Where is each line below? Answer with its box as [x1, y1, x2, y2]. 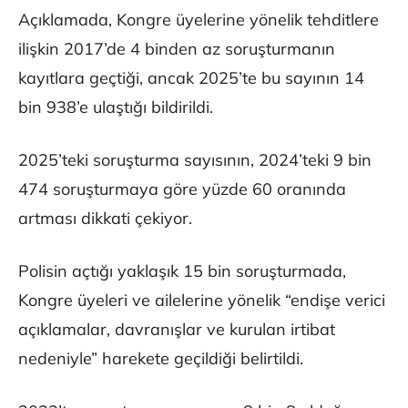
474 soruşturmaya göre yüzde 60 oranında [18, 178, 346, 200]
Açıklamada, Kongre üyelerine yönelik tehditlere [18, 9, 379, 31]
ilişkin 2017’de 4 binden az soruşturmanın [18, 38, 335, 60]
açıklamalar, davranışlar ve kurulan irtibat [18, 319, 335, 341]
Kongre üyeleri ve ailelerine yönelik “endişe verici [18, 290, 385, 311]
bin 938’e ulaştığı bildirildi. [18, 97, 213, 118]
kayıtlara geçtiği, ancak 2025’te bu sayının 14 [18, 67, 364, 89]
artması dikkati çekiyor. [18, 208, 192, 229]
